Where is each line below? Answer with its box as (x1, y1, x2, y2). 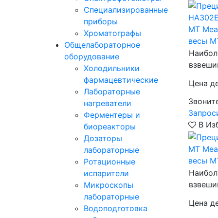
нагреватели (84, 98, 131, 108)
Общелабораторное (64, 40, 140, 50)
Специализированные (84, 5, 168, 15)
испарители (84, 168, 129, 178)
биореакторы (84, 122, 136, 131)
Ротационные (84, 157, 135, 166)
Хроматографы (84, 28, 141, 38)
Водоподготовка (84, 203, 147, 213)
